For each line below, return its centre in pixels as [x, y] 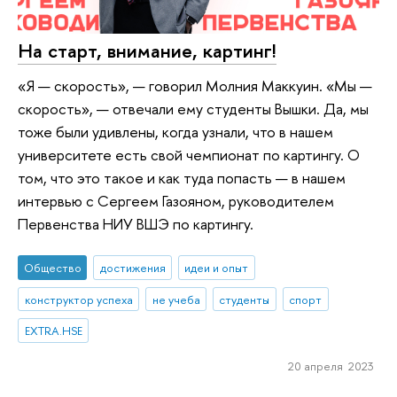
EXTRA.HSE [53, 331]
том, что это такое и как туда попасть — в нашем [182, 178]
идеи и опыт [217, 267]
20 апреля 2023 [331, 366]
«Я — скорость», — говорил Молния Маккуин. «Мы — [195, 86]
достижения [132, 267]
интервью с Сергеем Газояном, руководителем [176, 201]
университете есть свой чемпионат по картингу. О [189, 155]
